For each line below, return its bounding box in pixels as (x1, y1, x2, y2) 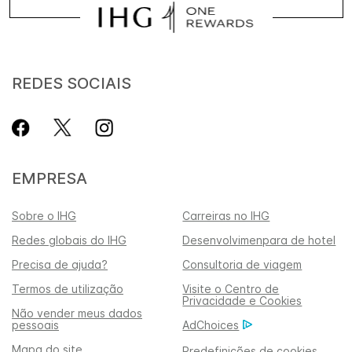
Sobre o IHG (12, 208, 76, 222)
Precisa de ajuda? (12, 257, 108, 271)
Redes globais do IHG (12, 233, 126, 247)
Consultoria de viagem (182, 257, 302, 271)
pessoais (12, 317, 59, 332)
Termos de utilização (12, 281, 123, 295)
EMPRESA (12, 168, 87, 188)
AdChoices (182, 317, 240, 332)
